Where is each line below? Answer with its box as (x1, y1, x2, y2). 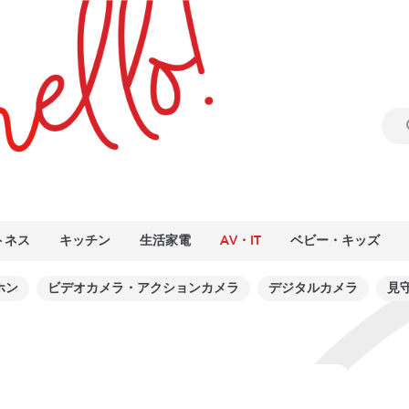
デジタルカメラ (268, 279, 358, 297)
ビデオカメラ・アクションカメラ (47, 279, 239, 297)
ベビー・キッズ (290, 232, 380, 249)
